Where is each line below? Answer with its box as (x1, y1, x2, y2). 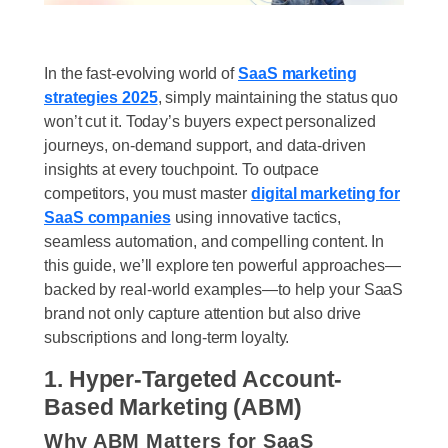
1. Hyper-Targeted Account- (44, 365, 343, 392)
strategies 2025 (44, 87, 158, 106)
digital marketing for (251, 183, 401, 202)
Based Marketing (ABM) (44, 393, 302, 420)
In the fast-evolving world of (44, 63, 238, 82)
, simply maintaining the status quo (157, 87, 399, 106)
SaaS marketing (238, 63, 357, 82)
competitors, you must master (44, 183, 252, 202)
